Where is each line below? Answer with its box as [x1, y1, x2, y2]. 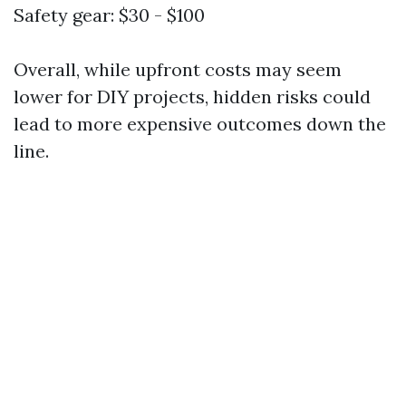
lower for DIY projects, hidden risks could [14, 85, 371, 108]
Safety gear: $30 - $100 [14, 4, 205, 26]
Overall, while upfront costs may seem [14, 58, 342, 81]
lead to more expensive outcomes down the [14, 112, 386, 135]
